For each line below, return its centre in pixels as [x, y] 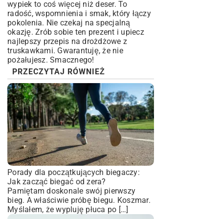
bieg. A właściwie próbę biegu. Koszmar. [79, 200]
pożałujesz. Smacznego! [51, 60]
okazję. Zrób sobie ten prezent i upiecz [76, 32]
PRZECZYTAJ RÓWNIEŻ [59, 72]
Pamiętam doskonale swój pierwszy [71, 191]
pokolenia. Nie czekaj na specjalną [69, 23]
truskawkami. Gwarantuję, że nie [65, 51]
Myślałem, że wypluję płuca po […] [68, 209]
